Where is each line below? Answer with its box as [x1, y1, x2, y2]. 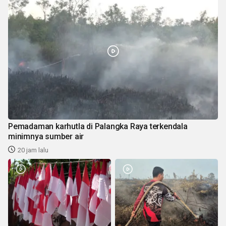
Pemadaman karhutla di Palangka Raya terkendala [8, 122, 188, 132]
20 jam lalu [18, 146, 48, 154]
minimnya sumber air [8, 132, 84, 142]
